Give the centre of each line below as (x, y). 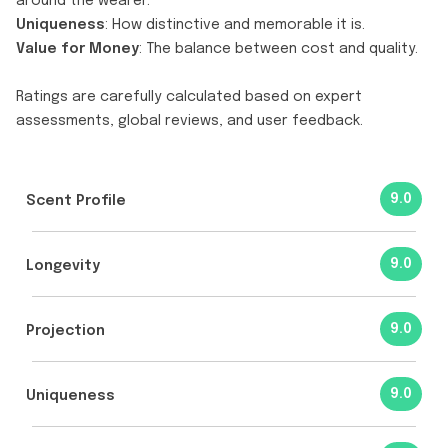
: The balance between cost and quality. (278, 48)
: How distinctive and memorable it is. (235, 24)
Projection (65, 331)
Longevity (63, 266)
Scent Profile (76, 201)
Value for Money (77, 48)
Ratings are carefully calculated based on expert (189, 96)
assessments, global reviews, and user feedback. (189, 120)
